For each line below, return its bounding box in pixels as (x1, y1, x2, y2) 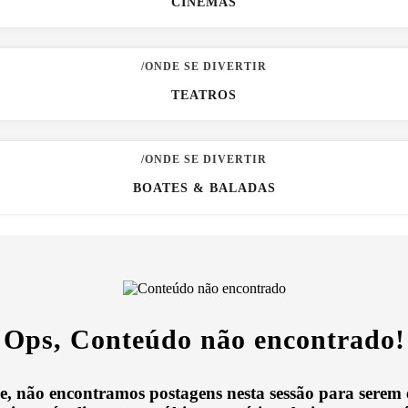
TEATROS (171, 87, 237, 102)
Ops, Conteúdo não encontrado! (3, 323, 405, 355)
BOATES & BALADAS (132, 180, 276, 195)
